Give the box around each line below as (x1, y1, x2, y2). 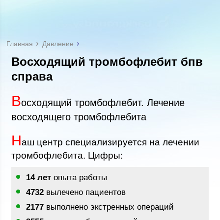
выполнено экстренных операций (44, 202, 174, 212)
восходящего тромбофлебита (11, 111, 147, 122)
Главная (6, 40, 33, 48)
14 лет (26, 173, 52, 182)
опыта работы (51, 173, 108, 182)
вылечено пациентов (44, 188, 126, 197)
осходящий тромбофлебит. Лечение (21, 97, 185, 108)
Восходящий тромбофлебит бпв (11, 55, 203, 68)
